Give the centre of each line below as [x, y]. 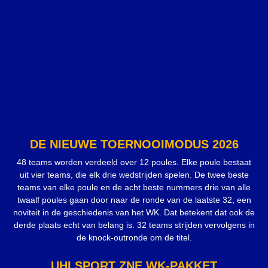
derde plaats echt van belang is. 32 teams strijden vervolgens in [134, 225]
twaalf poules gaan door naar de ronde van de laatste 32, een [134, 200]
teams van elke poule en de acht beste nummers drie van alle [134, 188]
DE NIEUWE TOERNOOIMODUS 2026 [134, 144]
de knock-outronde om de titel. [134, 238]
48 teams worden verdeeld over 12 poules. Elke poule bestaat [134, 162]
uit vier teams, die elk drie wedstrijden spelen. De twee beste [134, 175]
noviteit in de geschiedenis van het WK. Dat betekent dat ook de [134, 213]
